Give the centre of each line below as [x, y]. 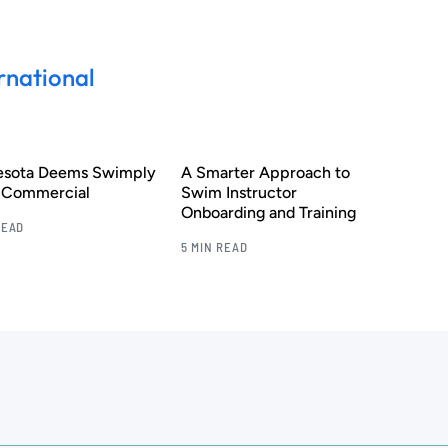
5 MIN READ [214, 247]
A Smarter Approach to [265, 173]
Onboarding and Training [268, 213]
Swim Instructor [238, 193]
